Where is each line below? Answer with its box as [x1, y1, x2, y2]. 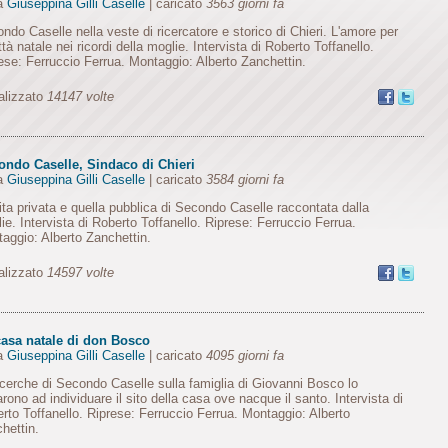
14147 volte [47, 89, 114, 104]
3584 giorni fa [205, 172, 284, 187]
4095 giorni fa [205, 348, 284, 363]
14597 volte [47, 265, 114, 280]
